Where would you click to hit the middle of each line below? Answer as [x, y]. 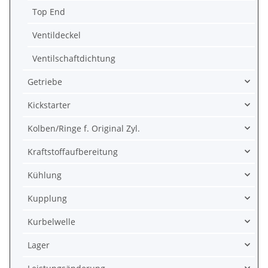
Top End [49, 11]
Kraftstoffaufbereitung [73, 151]
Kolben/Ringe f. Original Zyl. [84, 128]
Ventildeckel [57, 35]
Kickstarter [49, 105]
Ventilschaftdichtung [74, 58]
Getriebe [45, 81]
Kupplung [47, 198]
